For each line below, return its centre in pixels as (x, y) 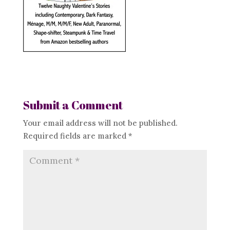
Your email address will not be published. (100, 123)
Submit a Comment (73, 105)
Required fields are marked (75, 136)
